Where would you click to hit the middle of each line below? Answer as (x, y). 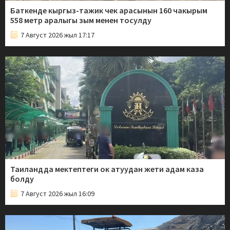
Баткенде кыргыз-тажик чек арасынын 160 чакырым (109, 10)
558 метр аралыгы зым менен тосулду (81, 20)
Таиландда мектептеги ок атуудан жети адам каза (107, 169)
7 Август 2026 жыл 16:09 (57, 193)
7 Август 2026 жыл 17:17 (57, 35)
